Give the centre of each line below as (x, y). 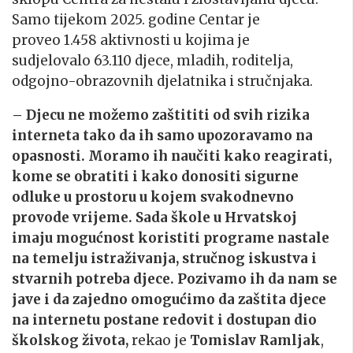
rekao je (159, 340)
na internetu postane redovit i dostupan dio (164, 320)
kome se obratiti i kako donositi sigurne (155, 176)
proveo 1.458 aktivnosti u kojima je (131, 40)
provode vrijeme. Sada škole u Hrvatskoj (154, 217)
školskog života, (70, 340)
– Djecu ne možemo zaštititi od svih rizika (161, 115)
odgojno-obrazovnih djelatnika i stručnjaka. (162, 81)
